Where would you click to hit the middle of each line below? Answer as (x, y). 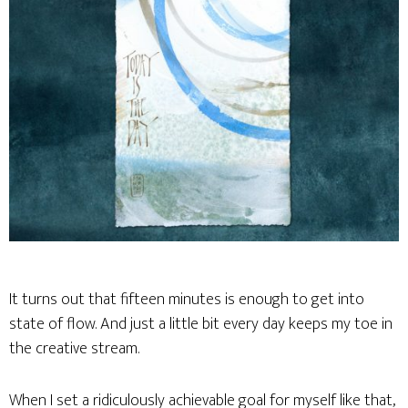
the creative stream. (74, 349)
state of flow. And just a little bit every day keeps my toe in (201, 324)
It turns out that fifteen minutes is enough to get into (187, 300)
